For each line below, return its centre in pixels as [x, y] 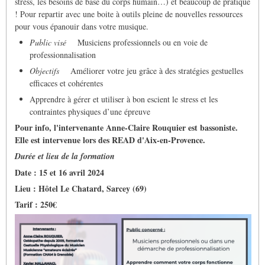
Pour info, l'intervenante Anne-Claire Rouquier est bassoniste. [126, 127]
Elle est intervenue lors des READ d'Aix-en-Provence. [112, 140]
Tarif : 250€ [36, 204]
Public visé [49, 42]
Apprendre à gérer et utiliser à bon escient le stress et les [124, 99]
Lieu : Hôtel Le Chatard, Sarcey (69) [81, 188]
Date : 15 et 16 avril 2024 [59, 172]
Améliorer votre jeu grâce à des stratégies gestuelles [151, 70]
